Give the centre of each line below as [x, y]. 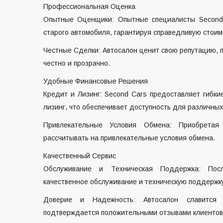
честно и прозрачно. [77, 63]
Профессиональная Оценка [89, 6]
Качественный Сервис [80, 156]
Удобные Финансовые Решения [96, 81]
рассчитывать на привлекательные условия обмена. [129, 138]
